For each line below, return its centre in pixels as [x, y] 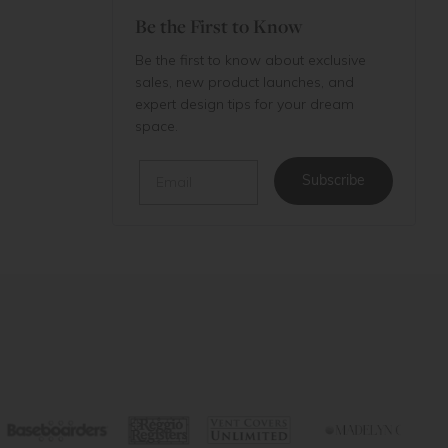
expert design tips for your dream [244, 103]
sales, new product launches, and [244, 81]
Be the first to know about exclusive [250, 59]
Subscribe [333, 181]
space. [156, 125]
